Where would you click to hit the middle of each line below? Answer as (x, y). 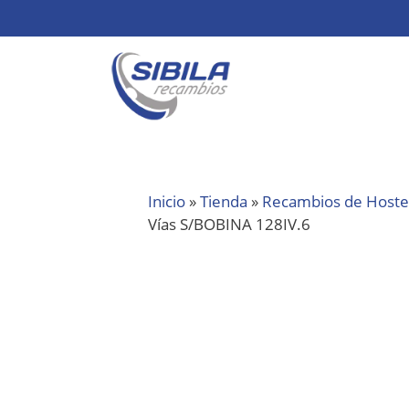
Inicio (167, 201)
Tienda (224, 201)
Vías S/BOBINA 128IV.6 (229, 224)
